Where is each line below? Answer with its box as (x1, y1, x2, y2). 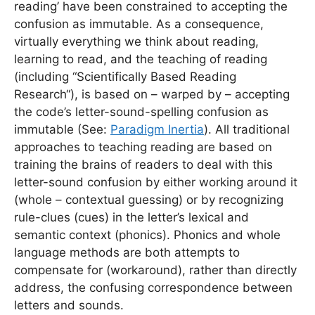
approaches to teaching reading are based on (14, 139, 272, 154)
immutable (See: (14, 122, 110, 136)
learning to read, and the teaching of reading (14, 51, 267, 66)
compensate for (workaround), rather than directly (14, 262, 297, 277)
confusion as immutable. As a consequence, (14, 16, 264, 31)
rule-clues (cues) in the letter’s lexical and (14, 210, 249, 224)
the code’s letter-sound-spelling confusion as (14, 104, 269, 119)
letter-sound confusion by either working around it (14, 174, 297, 189)
